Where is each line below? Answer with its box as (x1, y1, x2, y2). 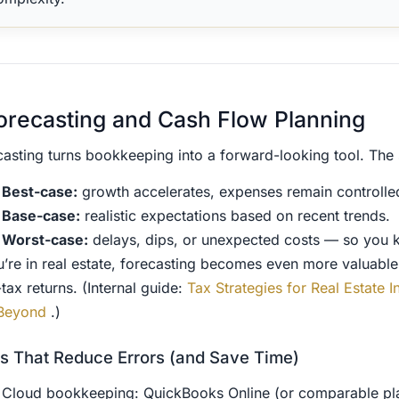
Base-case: (2, 207, 80, 225)
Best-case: (2, 183, 77, 201)
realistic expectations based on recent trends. (80, 207, 390, 225)
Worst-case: (2, 231, 88, 249)
